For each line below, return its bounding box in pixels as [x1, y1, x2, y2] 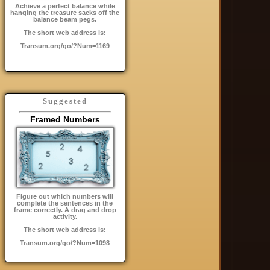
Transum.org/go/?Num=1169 [20, 42, 110, 49]
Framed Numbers [30, 114, 100, 124]
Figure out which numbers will [16, 192, 113, 200]
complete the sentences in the [17, 199, 113, 207]
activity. [52, 212, 77, 220]
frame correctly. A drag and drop [13, 206, 116, 213]
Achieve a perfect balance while [14, 2, 115, 10]
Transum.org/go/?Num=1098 [20, 239, 110, 246]
